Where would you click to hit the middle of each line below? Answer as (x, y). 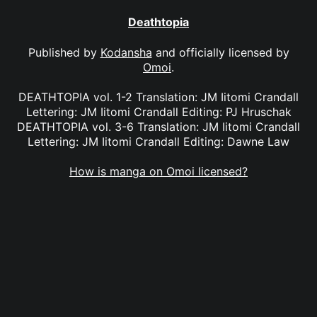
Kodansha (126, 52)
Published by (64, 52)
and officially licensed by (220, 52)
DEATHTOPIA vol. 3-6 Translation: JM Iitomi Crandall (158, 126)
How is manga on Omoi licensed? (158, 172)
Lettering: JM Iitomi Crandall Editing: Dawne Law (158, 141)
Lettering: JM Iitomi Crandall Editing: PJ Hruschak (158, 111)
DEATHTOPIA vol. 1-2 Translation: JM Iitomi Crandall (158, 97)
